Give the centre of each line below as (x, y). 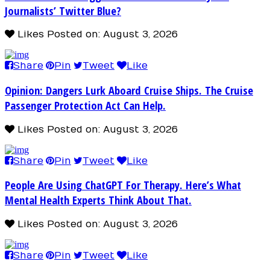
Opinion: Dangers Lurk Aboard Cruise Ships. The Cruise (129, 90)
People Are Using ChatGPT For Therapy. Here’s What (123, 185)
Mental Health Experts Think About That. (98, 200)
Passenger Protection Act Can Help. (85, 105)
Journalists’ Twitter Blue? (63, 10)
